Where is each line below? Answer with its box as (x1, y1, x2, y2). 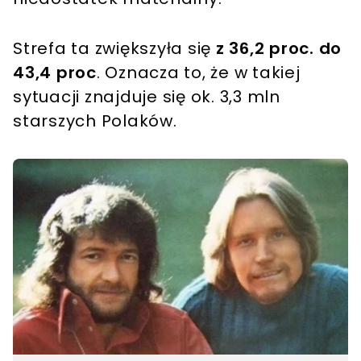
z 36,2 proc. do (215, 37, 342, 60)
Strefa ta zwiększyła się (13, 37, 216, 60)
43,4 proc (13, 61, 97, 85)
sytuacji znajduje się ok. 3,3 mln (13, 85, 280, 109)
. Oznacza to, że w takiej (96, 61, 301, 85)
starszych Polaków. (13, 110, 177, 133)
